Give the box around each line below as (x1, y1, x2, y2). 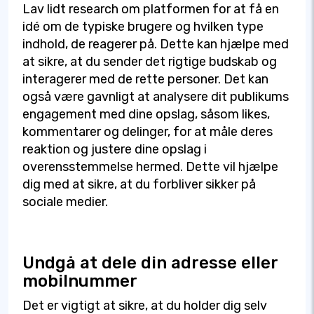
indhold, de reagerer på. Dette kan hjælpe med (22, 36, 289, 53)
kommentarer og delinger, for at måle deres (22, 124, 273, 140)
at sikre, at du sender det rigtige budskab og (22, 54, 277, 70)
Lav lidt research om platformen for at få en (22, 1, 279, 18)
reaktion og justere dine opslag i (22, 142, 207, 158)
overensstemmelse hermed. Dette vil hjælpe (22, 159, 278, 175)
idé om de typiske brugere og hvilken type (22, 19, 264, 35)
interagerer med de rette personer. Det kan (22, 71, 268, 88)
